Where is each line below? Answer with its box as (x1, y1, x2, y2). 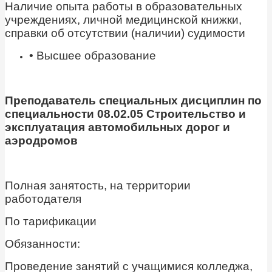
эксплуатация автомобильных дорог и (5, 121, 230, 134)
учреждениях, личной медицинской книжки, (5, 13, 242, 27)
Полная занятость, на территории (5, 179, 191, 192)
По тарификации (5, 215, 97, 228)
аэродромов (5, 134, 78, 148)
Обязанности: (5, 237, 80, 251)
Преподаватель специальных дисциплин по (5, 94, 262, 107)
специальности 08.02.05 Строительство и (5, 107, 246, 121)
